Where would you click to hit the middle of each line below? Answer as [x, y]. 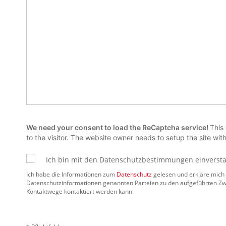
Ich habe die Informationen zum [71, 174]
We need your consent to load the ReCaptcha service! [118, 127]
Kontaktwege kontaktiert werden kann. [80, 191]
